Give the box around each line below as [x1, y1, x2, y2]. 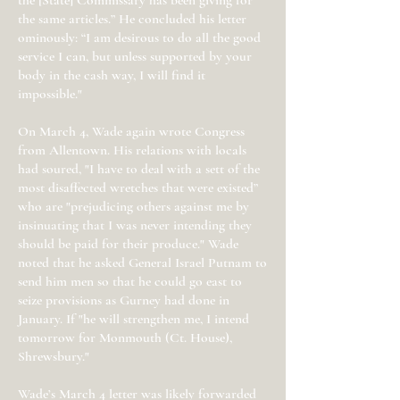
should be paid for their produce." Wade [18, 236, 238, 252]
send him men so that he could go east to [18, 273, 242, 289]
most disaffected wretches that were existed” [18, 179, 258, 196]
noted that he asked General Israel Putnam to [18, 254, 267, 271]
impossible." [18, 86, 82, 102]
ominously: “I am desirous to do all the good [18, 29, 261, 46]
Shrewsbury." [18, 348, 89, 364]
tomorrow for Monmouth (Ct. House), [18, 329, 232, 346]
